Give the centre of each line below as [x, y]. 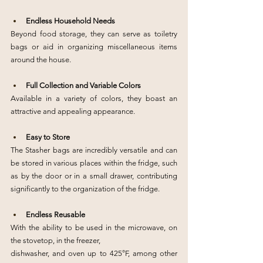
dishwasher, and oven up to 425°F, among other [94, 253]
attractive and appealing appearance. [73, 111]
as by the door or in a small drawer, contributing [94, 176]
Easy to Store [48, 137]
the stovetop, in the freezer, [55, 240]
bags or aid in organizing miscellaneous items [94, 47]
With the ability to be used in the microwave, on [94, 227]
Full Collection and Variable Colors [83, 85]
